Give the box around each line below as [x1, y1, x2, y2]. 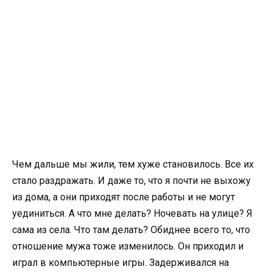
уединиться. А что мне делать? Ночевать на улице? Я [12, 208, 253, 220]
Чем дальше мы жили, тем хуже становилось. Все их [12, 158, 254, 171]
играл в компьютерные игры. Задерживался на [12, 257, 229, 269]
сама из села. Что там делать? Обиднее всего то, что [12, 224, 250, 236]
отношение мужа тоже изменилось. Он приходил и [12, 240, 243, 253]
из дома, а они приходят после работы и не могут [12, 191, 235, 203]
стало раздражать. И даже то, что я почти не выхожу [12, 175, 251, 187]
